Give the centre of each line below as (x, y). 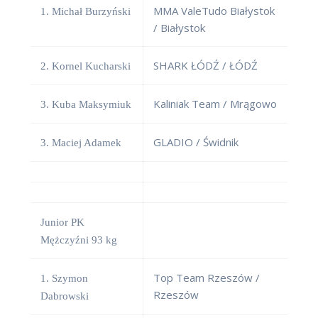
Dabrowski (65, 296)
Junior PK (62, 223)
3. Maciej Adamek (81, 143)
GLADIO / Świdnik (196, 142)
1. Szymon (64, 279)
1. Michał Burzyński (86, 12)
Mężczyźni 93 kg (79, 240)
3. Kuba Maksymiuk (86, 105)
